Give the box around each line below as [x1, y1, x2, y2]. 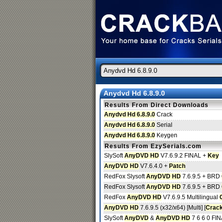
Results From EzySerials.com [105, 143, 202, 150]
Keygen [155, 132, 177, 139]
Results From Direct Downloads [105, 102, 209, 109]
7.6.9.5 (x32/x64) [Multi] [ [139, 204, 206, 211]
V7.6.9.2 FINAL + [159, 152, 208, 159]
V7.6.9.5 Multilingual [162, 194, 220, 201]
